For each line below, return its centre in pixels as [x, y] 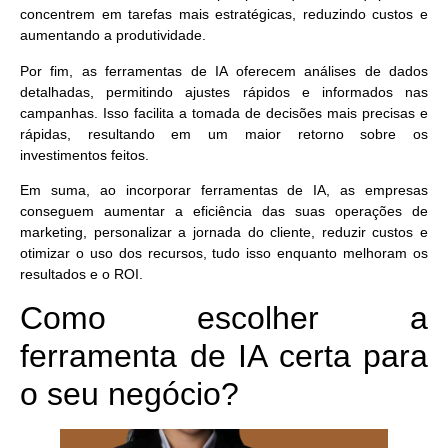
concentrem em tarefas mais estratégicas [156, 14]
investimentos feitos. [84, 154]
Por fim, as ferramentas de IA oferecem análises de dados [224, 70]
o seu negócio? [129, 394]
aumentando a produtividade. [113, 35]
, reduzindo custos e [360, 14]
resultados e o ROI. [81, 273]
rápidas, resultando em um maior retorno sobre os [224, 133]
